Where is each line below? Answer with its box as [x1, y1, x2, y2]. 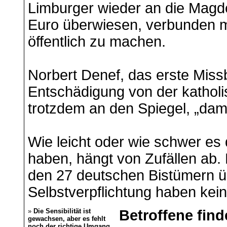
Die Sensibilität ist [33, 207, 91, 215]
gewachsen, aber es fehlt [27, 214, 105, 222]
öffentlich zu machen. [27, 33, 166, 50]
